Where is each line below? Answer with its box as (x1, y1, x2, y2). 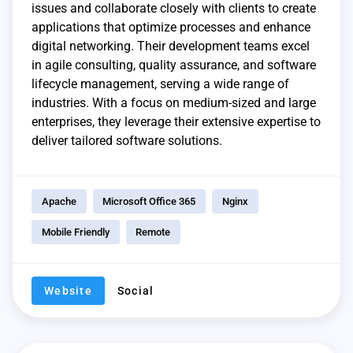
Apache (41, 195, 76, 207)
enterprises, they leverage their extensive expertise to (32, 113, 321, 129)
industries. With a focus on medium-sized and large (32, 95, 316, 110)
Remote (136, 225, 171, 238)
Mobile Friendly (41, 225, 110, 238)
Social (117, 284, 154, 297)
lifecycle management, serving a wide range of (32, 76, 289, 91)
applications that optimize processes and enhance (32, 19, 310, 35)
